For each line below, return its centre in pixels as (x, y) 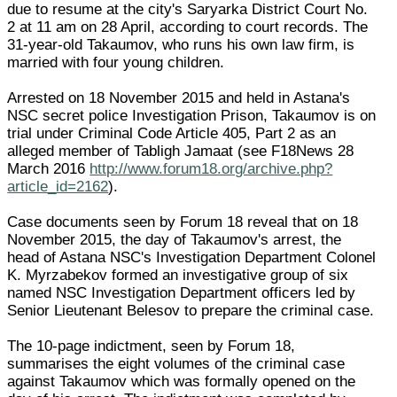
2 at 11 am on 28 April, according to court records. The (188, 27)
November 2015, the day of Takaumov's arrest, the (175, 239)
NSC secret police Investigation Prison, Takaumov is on (192, 115)
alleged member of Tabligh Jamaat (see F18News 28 (181, 151)
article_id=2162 (58, 186)
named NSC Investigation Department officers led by (182, 292)
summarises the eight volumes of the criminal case (176, 363)
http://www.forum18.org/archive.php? (211, 168)
